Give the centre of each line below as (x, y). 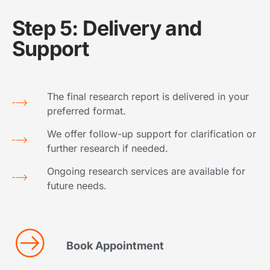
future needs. (77, 186)
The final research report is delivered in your (148, 97)
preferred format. (87, 111)
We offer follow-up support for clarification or (152, 134)
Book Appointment (115, 246)
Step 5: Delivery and (107, 28)
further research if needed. (108, 149)
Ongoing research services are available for (146, 171)
